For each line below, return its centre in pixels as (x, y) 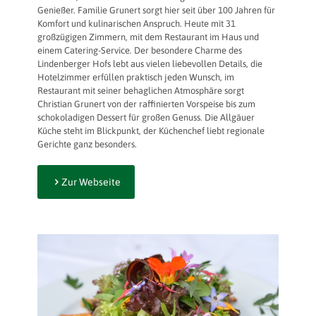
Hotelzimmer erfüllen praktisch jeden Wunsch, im (136, 77)
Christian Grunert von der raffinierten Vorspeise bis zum (146, 104)
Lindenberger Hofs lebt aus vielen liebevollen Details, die (150, 63)
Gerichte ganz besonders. (87, 144)
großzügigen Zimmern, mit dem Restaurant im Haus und (148, 37)
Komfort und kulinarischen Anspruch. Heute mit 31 (136, 23)
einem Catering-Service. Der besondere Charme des (140, 50)
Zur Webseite (91, 182)
